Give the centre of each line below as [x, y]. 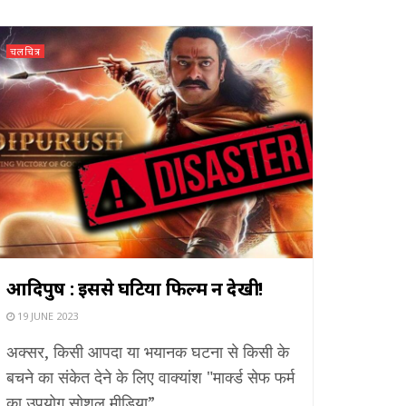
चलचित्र [25, 51]
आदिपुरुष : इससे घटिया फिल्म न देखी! [135, 288]
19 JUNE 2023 [46, 315]
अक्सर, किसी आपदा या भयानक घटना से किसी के [148, 351]
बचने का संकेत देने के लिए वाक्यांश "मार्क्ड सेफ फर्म [150, 377]
